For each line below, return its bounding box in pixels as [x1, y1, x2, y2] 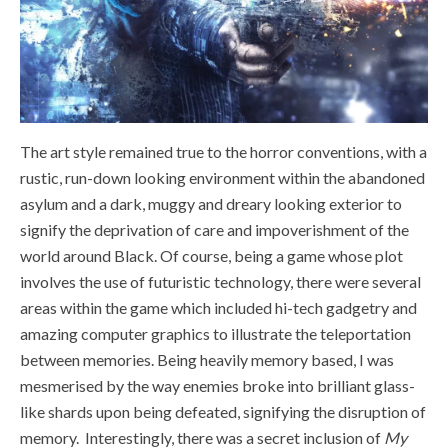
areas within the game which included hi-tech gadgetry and [20, 297, 417, 317]
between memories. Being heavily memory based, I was [20, 349, 394, 369]
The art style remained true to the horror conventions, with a [20, 141, 427, 161]
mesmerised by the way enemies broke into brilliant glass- [20, 375, 415, 395]
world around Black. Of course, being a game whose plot [20, 245, 403, 265]
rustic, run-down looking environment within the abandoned [20, 167, 425, 187]
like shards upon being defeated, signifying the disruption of [20, 401, 426, 421]
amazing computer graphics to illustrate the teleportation [20, 323, 411, 343]
